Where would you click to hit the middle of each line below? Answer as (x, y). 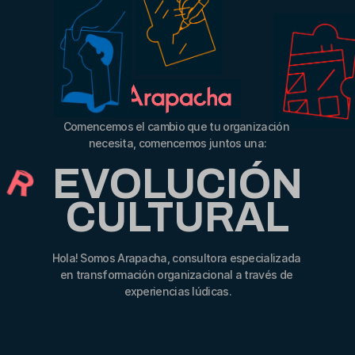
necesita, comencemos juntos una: (177, 143)
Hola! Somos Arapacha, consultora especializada (176, 258)
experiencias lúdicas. (177, 291)
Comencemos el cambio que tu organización (176, 126)
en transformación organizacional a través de (176, 275)
